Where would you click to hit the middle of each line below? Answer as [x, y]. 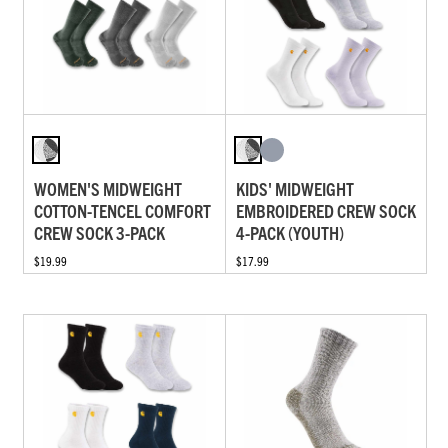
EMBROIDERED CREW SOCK [325, 211]
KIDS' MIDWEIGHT [294, 189]
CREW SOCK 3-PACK [99, 233]
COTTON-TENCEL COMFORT [122, 211]
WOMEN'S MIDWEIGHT [108, 189]
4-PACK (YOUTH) [289, 233]
